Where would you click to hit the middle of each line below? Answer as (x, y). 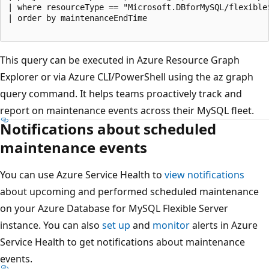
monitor (171, 225)
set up (116, 225)
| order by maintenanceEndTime (77, 18)
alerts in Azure (224, 225)
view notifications (204, 175)
